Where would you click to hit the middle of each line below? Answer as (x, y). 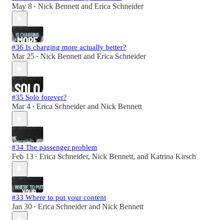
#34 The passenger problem (55, 148)
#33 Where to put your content (59, 198)
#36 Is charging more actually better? (69, 47)
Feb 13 (23, 157)
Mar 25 (23, 56)
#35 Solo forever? (39, 97)
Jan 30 (22, 207)
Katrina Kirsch (173, 157)
